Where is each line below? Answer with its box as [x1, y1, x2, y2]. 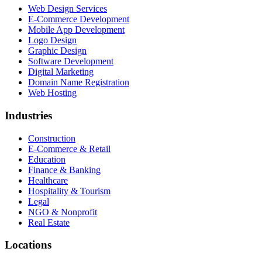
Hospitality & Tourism [28, 185, 111, 196]
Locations [5, 239, 51, 251]
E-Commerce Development [28, 14, 129, 25]
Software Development [28, 56, 113, 67]
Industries [5, 109, 52, 122]
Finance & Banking [28, 164, 101, 175]
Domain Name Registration [28, 77, 129, 88]
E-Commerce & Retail [28, 143, 111, 154]
